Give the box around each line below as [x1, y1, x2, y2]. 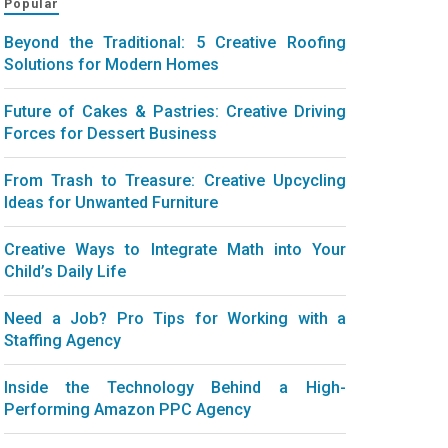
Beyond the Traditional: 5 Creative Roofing [4, 32, 346, 52]
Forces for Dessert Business [4, 123, 217, 143]
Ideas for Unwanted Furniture [4, 192, 218, 212]
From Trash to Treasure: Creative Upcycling [4, 170, 346, 190]
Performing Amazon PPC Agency [4, 399, 251, 419]
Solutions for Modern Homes [4, 54, 219, 74]
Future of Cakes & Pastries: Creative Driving [4, 101, 346, 121]
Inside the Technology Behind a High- [4, 377, 346, 397]
